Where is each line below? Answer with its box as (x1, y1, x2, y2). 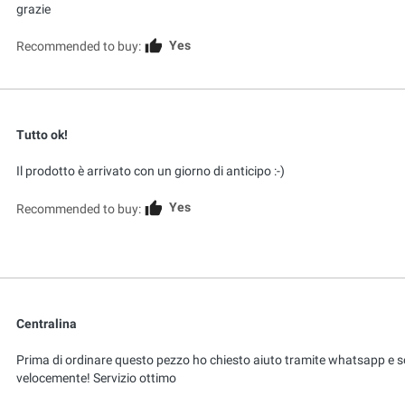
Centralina (16, 316, 77, 332)
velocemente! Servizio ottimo (16, 371, 176, 386)
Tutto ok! (16, 127, 68, 143)
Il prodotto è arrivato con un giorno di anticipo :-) (16, 164, 285, 179)
